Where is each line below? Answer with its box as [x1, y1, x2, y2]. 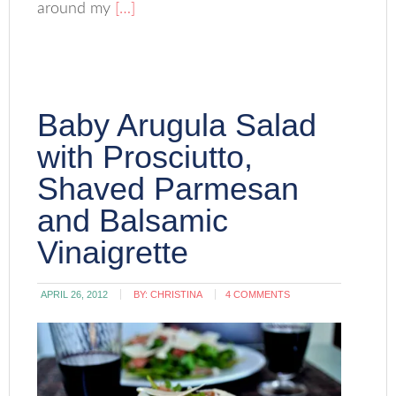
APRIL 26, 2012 [41, 288, 109, 300]
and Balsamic [37, 202, 229, 239]
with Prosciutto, [37, 138, 254, 175]
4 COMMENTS [225, 288, 291, 300]
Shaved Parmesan [37, 170, 300, 207]
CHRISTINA [150, 288, 203, 300]
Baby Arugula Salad [37, 106, 317, 143]
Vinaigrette [37, 233, 189, 270]
